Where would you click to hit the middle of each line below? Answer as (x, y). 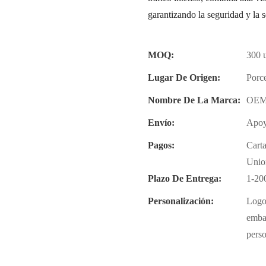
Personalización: (181, 201)
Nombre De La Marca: (194, 100)
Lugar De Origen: (184, 77)
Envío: (161, 122)
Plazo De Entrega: (185, 178)
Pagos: (161, 145)
